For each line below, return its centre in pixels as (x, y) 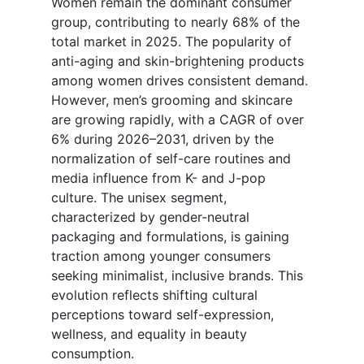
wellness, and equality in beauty (149, 334)
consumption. (93, 354)
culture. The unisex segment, (139, 198)
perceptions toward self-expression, (162, 315)
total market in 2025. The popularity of (171, 42)
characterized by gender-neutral (150, 217)
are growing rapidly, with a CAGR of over (178, 120)
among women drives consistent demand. (180, 81)
